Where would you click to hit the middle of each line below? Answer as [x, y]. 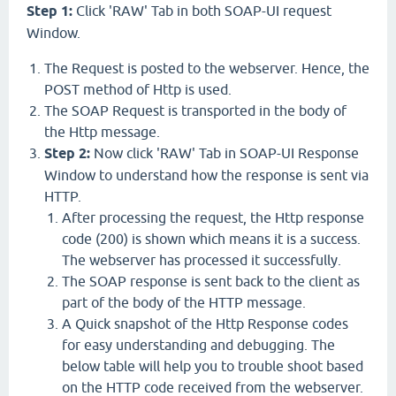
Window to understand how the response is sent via [206, 175]
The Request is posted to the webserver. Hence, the [207, 68]
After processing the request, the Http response [213, 217]
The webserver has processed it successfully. [202, 260]
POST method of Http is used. [138, 89]
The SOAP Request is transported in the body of [195, 110]
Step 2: [69, 153]
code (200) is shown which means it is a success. [211, 239]
